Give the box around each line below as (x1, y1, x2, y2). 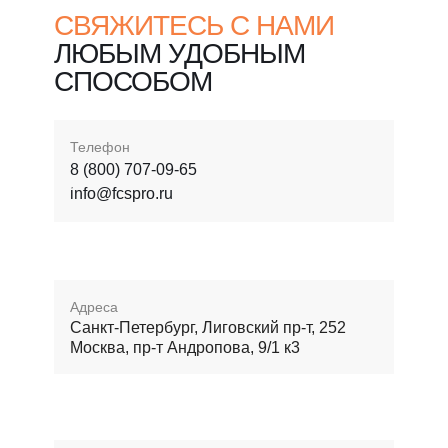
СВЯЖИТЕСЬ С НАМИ (54, 9, 334, 41)
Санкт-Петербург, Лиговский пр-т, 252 (70, 318, 346, 336)
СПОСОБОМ (54, 65, 212, 97)
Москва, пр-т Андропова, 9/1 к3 (70, 338, 300, 356)
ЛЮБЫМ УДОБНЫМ (54, 37, 305, 69)
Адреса (70, 298, 118, 315)
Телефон (70, 138, 130, 155)
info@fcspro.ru (70, 184, 173, 202)
